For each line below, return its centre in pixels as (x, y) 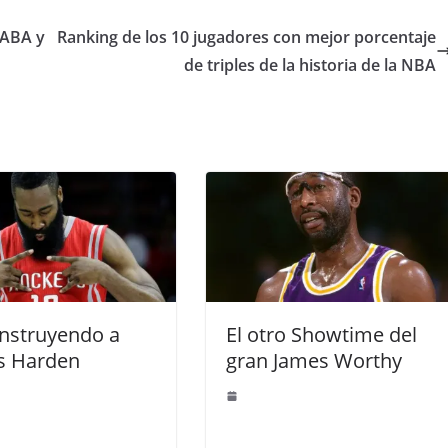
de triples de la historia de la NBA (310, 65)
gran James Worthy (314, 360)
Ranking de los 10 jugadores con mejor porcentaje (246, 37)
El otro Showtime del (321, 334)
